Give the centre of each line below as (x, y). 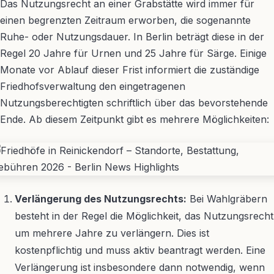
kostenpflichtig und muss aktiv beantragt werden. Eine (140, 250)
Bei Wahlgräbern (227, 199)
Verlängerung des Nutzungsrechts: (101, 199)
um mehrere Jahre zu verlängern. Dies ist (112, 233)
